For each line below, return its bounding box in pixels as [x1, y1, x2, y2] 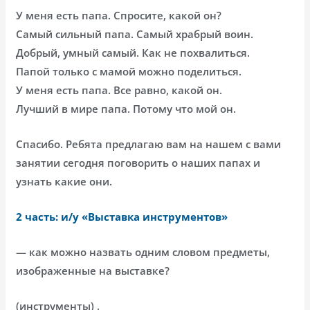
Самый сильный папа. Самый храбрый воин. [16, 26, 254, 41]
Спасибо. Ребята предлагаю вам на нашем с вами [16, 136, 282, 151]
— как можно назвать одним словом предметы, [16, 244, 271, 259]
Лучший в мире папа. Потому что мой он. [16, 101, 237, 116]
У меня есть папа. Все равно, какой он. [16, 82, 223, 97]
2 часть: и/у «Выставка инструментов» [16, 209, 228, 224]
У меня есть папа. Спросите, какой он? [16, 8, 222, 22]
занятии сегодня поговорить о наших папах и [16, 155, 261, 170]
